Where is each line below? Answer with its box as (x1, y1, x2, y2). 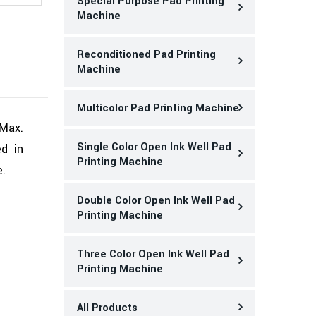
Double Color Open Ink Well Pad (77, 193, 235, 208)
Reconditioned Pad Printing (77, 47, 216, 62)
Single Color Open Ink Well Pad (77, 140, 231, 154)
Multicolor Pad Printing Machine (77, 101, 239, 116)
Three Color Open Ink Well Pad (77, 247, 229, 262)
